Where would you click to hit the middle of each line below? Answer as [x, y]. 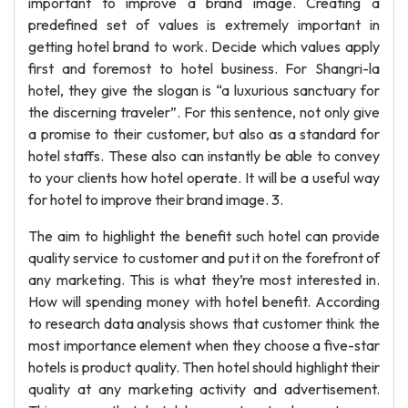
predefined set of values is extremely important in [204, 25]
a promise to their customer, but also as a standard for [204, 134]
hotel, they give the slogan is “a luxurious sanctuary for [204, 90]
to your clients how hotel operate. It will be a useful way [204, 178]
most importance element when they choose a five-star [204, 345]
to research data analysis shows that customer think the [204, 323]
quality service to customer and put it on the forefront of [204, 258]
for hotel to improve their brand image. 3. [156, 199]
